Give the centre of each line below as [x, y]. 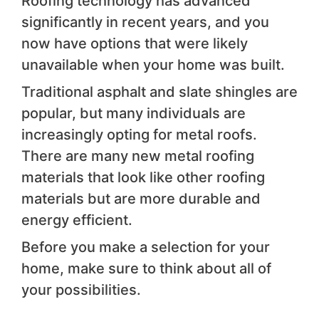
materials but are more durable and [141, 199]
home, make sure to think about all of [146, 269]
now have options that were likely [135, 44]
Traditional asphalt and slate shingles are [159, 92]
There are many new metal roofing [138, 156]
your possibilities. [81, 290]
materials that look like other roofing [143, 178]
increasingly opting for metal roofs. [139, 135]
